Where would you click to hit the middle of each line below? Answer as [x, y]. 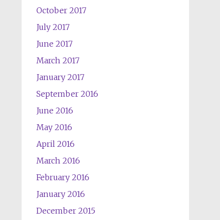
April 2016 [55, 144]
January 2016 [60, 194]
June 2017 [54, 44]
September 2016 [67, 94]
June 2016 [55, 110]
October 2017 [61, 10]
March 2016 [58, 161]
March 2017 [58, 60]
